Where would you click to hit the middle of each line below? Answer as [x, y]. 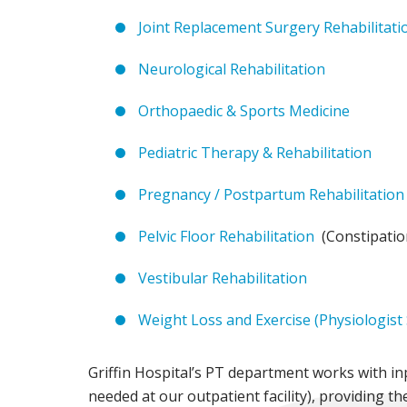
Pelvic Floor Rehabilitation [228, 236]
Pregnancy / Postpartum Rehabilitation [271, 194]
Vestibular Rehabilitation [223, 278]
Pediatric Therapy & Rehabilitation [255, 152]
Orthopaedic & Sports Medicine [244, 110]
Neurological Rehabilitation [232, 69]
